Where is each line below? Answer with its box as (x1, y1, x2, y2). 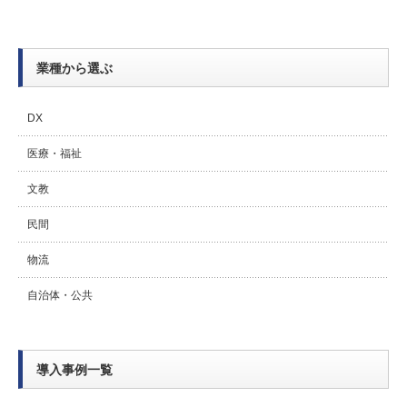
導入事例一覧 (36, 362, 113, 378)
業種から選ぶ (36, 61, 113, 76)
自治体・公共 (27, 289, 93, 303)
